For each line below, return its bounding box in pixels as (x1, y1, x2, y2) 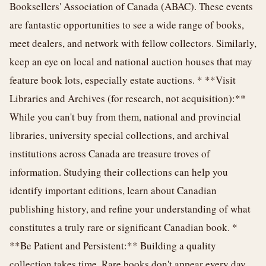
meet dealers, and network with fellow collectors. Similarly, (9, 36, 256, 50)
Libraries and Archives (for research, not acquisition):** (9, 91, 246, 105)
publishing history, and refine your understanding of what (9, 202, 251, 216)
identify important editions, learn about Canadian (9, 183, 217, 197)
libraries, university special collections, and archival (9, 128, 229, 142)
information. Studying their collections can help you (9, 165, 228, 179)
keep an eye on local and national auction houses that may (9, 55, 252, 68)
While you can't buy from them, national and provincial (9, 110, 241, 123)
